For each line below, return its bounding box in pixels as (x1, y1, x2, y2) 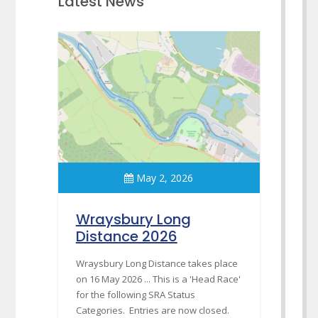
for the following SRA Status (75, 287, 195, 301)
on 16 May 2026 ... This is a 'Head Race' (75, 272, 241, 285)
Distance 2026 (75, 226, 177, 246)
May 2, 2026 (136, 170, 194, 185)
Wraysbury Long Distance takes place (75, 256, 238, 270)
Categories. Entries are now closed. (75, 303, 229, 317)
